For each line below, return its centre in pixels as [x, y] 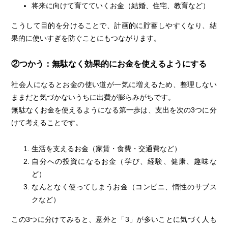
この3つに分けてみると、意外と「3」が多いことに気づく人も [114, 219]
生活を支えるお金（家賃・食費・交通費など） [107, 148]
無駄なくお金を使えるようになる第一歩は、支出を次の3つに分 [114, 110]
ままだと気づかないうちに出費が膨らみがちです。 [93, 97]
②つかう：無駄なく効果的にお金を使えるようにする [109, 63]
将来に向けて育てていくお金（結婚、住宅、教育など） [121, 5]
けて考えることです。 [47, 123]
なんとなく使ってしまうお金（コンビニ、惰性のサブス [124, 187]
